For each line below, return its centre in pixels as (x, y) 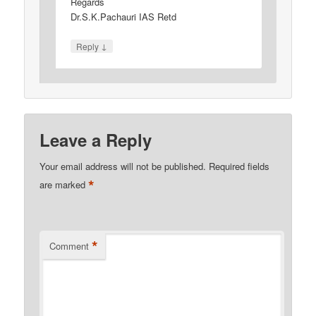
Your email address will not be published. (123, 166)
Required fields (239, 166)
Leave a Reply (96, 140)
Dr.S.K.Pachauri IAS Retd (124, 16)
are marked (64, 185)
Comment (69, 246)
